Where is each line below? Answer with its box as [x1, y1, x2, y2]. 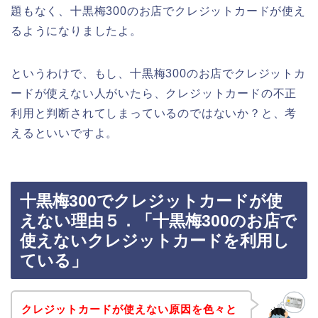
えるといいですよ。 [11, 126, 119, 139]
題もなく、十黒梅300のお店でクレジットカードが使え [11, 4, 306, 17]
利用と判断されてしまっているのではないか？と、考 [11, 106, 297, 119]
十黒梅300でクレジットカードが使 [20, 192, 283, 211]
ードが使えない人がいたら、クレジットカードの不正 [11, 87, 297, 99]
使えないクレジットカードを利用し [20, 231, 290, 251]
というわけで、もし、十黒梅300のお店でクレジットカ [11, 67, 306, 79]
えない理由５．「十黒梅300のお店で [20, 212, 297, 231]
